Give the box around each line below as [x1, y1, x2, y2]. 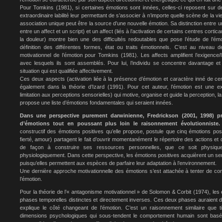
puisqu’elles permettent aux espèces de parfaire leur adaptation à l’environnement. [20, 160, 217, 166]
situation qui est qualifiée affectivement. [20, 68, 113, 74]
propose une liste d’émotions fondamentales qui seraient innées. [20, 100, 173, 106]
